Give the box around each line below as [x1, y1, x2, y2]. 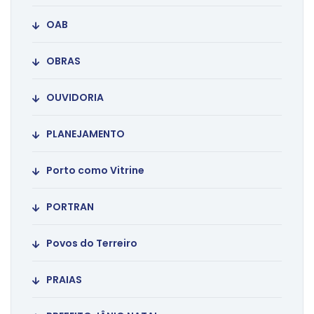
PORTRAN [46, 200, 94, 214]
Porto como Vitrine [46, 163, 144, 178]
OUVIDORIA [46, 90, 104, 105]
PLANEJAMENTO [46, 127, 125, 142]
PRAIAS [46, 273, 82, 287]
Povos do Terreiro [46, 236, 137, 251]
